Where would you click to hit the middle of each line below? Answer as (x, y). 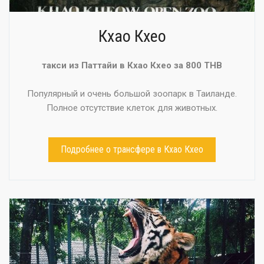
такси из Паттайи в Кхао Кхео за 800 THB (132, 65)
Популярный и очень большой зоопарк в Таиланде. (132, 93)
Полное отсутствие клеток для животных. (132, 108)
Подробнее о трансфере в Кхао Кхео (132, 149)
